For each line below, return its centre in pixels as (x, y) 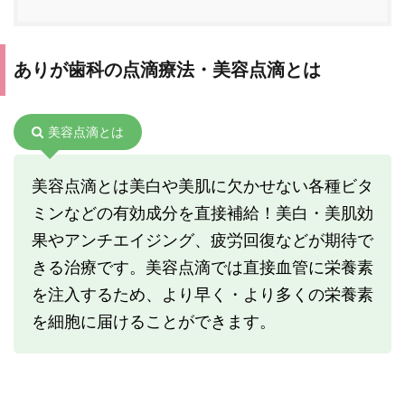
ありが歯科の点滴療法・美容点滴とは (167, 69)
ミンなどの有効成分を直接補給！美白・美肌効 (202, 212)
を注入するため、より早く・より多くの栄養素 (202, 294)
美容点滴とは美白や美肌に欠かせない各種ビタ (202, 185)
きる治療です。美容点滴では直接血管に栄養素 (202, 267)
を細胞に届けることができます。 (154, 321)
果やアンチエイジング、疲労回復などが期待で (202, 240)
